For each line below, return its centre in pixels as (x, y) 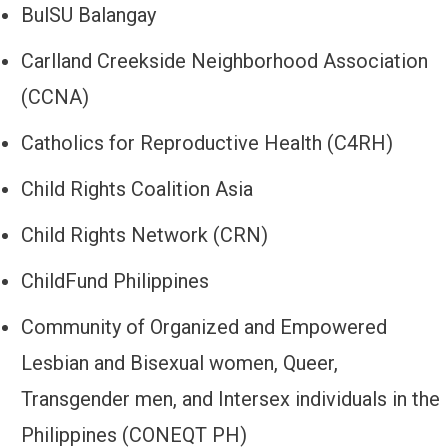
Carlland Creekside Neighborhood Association (224, 61)
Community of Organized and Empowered (204, 327)
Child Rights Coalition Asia (137, 189)
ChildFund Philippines (115, 281)
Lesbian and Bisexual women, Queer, (179, 363)
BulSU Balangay (88, 15)
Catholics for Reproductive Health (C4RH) (207, 143)
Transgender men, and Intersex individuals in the (230, 399)
